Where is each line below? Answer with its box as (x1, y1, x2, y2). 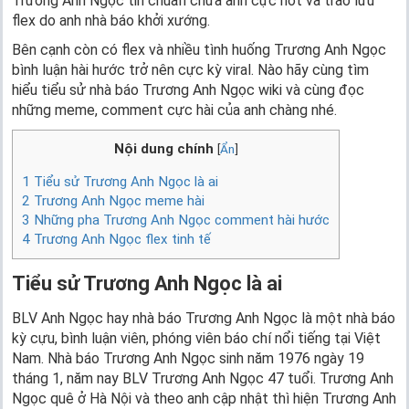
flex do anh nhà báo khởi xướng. (12, 12, 210, 29)
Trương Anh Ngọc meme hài (30, 193, 204, 210)
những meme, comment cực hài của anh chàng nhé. (12, 101, 337, 119)
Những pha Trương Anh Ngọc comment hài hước (30, 212, 330, 229)
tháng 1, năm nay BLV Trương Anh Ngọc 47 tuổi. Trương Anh (12, 370, 393, 388)
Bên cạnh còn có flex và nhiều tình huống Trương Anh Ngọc (12, 41, 386, 58)
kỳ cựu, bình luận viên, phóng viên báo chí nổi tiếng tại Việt (12, 330, 381, 348)
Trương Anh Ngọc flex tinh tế (30, 231, 211, 248)
